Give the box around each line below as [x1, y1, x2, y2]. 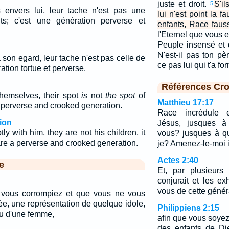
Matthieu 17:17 [157, 98, 214, 107]
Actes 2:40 [157, 156, 198, 165]
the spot [105, 91, 135, 100]
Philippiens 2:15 [157, 203, 219, 212]
